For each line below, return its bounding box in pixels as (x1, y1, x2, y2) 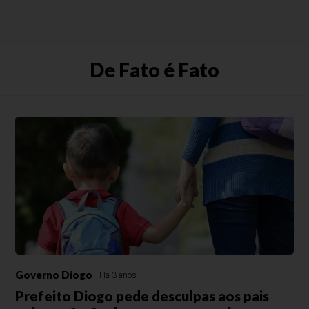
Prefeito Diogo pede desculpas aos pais (15, 288, 270, 304)
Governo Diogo (15, 268, 93, 281)
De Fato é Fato (90, 58, 219, 81)
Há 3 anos (99, 270, 137, 280)
